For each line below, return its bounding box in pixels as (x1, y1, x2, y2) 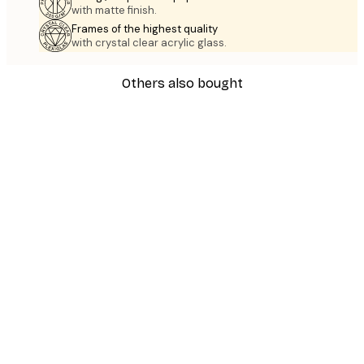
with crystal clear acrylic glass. (71, 36, 227, 50)
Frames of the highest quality (71, 22, 218, 37)
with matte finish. (71, 3, 157, 18)
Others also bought (121, 76, 243, 92)
